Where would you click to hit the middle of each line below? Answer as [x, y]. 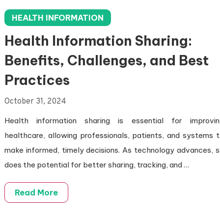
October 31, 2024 [35, 102]
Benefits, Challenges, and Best [106, 60]
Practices [37, 80]
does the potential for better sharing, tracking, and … [96, 165]
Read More [36, 192]
